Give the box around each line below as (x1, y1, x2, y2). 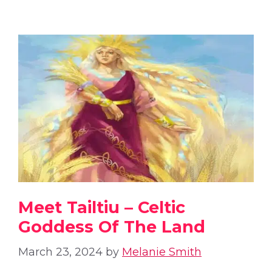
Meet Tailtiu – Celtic (18, 197, 185, 218)
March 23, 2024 (18, 245, 103, 259)
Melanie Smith (122, 245, 202, 259)
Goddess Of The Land (18, 217, 205, 237)
